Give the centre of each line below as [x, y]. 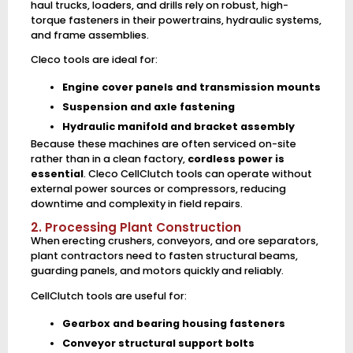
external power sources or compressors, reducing [158, 189]
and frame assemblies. [89, 35]
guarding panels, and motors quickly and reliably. [157, 271]
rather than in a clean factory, [109, 159]
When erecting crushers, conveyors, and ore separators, [174, 241]
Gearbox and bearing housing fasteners [173, 323]
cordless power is [236, 159]
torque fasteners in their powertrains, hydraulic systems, [176, 20]
